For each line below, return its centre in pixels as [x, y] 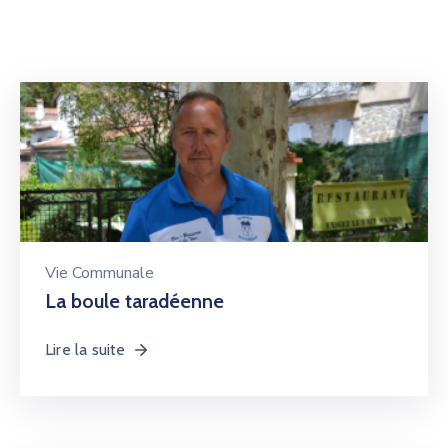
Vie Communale [99, 273]
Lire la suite [85, 349]
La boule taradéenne [134, 301]
